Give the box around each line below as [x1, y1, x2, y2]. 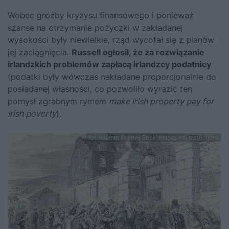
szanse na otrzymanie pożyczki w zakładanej [8, 22, 183, 33]
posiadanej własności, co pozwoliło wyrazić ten [8, 84, 192, 95]
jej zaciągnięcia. [8, 47, 72, 58]
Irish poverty [8, 108, 56, 119]
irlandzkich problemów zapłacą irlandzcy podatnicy [8, 59, 211, 70]
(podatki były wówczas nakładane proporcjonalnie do [8, 72, 216, 82]
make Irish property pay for [109, 96, 214, 107]
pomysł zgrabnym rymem [8, 96, 109, 107]
